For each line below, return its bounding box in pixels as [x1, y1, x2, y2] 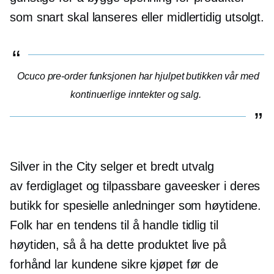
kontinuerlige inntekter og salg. [70, 89, 201, 100]
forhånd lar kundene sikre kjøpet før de [10, 257, 219, 272]
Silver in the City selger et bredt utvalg [10, 160, 214, 174]
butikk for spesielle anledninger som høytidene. [10, 199, 262, 213]
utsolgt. [224, 10, 265, 24]
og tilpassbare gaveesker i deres [82, 179, 261, 193]
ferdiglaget [26, 179, 83, 193]
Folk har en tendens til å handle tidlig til [10, 218, 218, 232]
